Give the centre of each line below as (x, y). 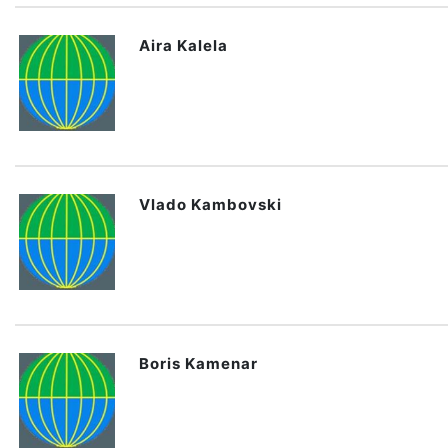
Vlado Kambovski (210, 204)
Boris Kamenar (198, 363)
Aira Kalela (183, 45)
